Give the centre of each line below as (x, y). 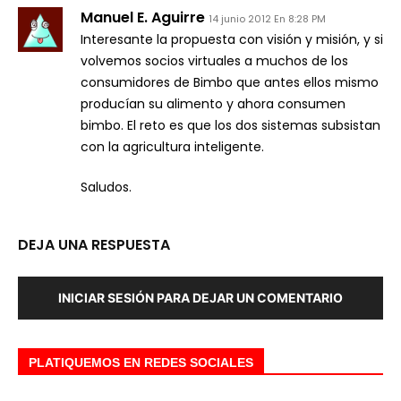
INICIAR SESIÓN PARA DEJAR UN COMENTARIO (200, 298)
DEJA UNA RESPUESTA (94, 245)
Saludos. (106, 187)
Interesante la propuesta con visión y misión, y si (232, 39)
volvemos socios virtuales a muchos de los (214, 61)
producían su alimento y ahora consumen (213, 104)
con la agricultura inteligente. (172, 147)
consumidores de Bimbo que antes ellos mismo (230, 82)
